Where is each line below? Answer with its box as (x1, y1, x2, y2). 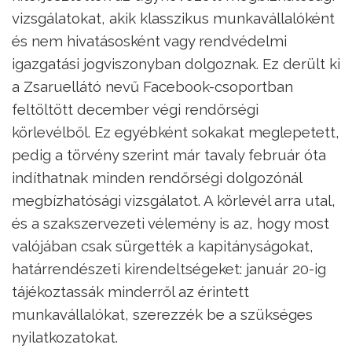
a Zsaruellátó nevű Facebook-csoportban (12, 78, 293, 96)
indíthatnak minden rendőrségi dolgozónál (12, 169, 302, 187)
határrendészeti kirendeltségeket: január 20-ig (12, 260, 326, 278)
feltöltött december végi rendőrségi (12, 101, 258, 119)
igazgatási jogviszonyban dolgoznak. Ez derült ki (12, 55, 340, 73)
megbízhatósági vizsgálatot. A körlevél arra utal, (12, 192, 335, 210)
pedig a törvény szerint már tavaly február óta (12, 146, 326, 164)
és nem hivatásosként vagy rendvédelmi (12, 32, 287, 50)
